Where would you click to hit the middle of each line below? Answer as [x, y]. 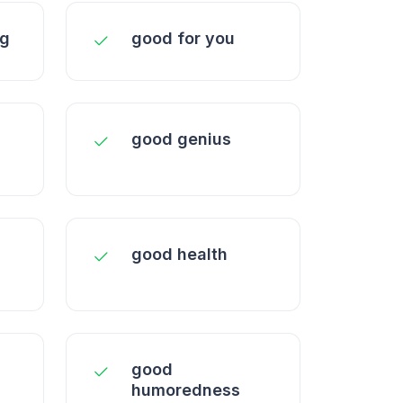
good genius [181, 139]
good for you [183, 38]
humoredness [186, 390]
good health [179, 254]
